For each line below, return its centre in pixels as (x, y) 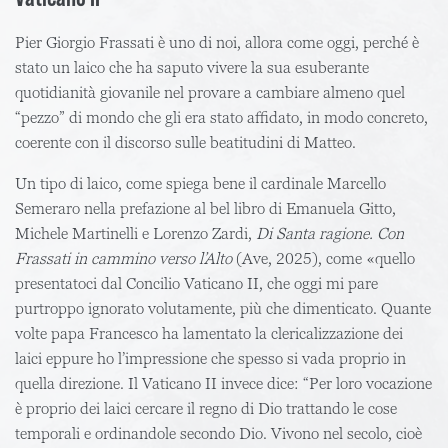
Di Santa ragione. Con (330, 233)
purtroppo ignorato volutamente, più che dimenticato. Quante (223, 308)
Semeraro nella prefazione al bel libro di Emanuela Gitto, (205, 208)
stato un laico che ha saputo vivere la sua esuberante (192, 67)
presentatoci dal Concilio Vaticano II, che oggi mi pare (196, 283)
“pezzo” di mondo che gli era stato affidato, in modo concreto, (221, 117)
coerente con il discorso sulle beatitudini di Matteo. (185, 142)
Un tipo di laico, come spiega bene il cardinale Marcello (200, 183)
